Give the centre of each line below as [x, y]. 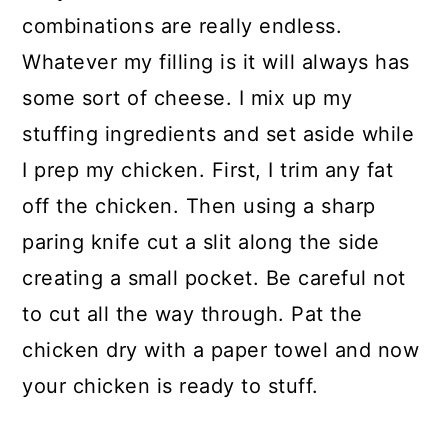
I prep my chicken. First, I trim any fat [208, 169]
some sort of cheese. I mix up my [187, 97]
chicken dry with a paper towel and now [221, 349]
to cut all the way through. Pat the [192, 313]
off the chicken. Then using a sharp [199, 205]
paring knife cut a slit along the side [201, 241]
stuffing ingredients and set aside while [218, 133]
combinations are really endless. [182, 25]
